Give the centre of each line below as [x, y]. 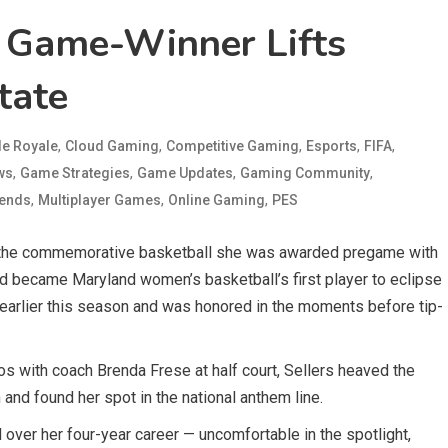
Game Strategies [75, 173]
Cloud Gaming [112, 146]
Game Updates [185, 173]
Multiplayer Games [99, 200]
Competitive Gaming [232, 146]
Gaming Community [305, 173]
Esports [331, 146]
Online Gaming [216, 200]
